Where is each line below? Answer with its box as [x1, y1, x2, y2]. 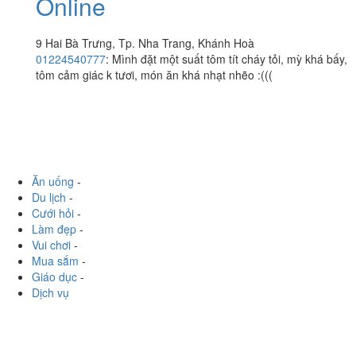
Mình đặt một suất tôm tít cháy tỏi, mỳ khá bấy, [112, 50, 347, 67]
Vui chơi [32, 309, 71, 326]
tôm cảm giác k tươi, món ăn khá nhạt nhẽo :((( [36, 66, 273, 83]
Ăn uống [32, 246, 74, 262]
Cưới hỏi [32, 277, 74, 294]
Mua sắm [32, 325, 79, 342]
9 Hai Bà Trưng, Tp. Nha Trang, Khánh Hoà [36, 34, 254, 51]
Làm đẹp [32, 293, 76, 310]
